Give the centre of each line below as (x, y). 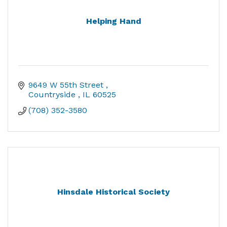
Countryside (53, 94)
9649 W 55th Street (67, 85)
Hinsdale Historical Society (113, 192)
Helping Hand (113, 21)
